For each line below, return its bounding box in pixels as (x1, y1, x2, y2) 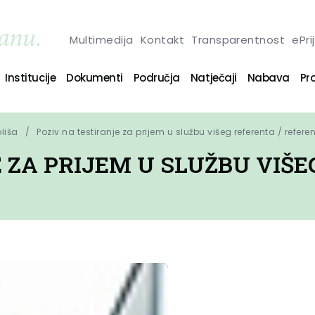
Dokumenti (66, 70, 123, 85)
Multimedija (70, 32, 134, 47)
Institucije (5, 70, 56, 85)
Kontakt (140, 32, 185, 47)
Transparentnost (191, 32, 285, 47)
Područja (133, 70, 180, 85)
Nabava (247, 70, 290, 85)
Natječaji (190, 70, 237, 85)
